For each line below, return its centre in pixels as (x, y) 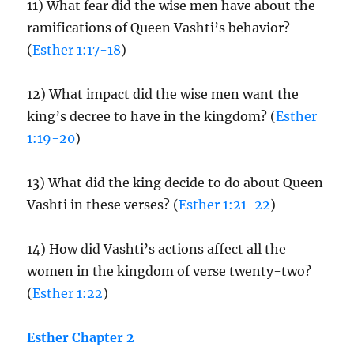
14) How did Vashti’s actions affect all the (157, 249)
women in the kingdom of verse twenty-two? (169, 271)
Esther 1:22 (68, 293)
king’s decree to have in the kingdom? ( (152, 116)
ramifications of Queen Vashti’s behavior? (159, 28)
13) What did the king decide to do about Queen (175, 183)
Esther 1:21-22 (225, 205)
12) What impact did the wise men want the (163, 94)
